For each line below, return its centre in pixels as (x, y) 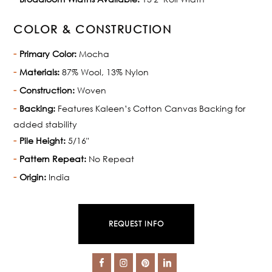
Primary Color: (48, 53)
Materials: (40, 72)
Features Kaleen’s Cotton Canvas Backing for (151, 108)
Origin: (33, 177)
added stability (46, 124)
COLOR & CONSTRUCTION (93, 29)
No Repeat (110, 158)
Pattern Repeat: (53, 158)
